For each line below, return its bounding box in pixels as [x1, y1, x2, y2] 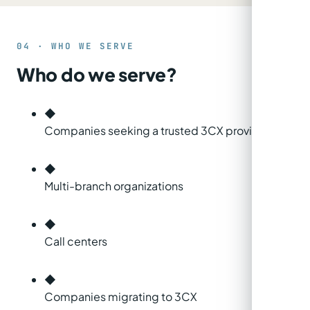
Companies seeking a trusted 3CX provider [44, 123, 270, 138]
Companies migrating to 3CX [44, 289, 197, 304]
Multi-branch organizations [44, 179, 183, 194]
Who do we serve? [17, 63, 177, 86]
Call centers [44, 234, 107, 249]
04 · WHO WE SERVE [17, 40, 134, 53]
